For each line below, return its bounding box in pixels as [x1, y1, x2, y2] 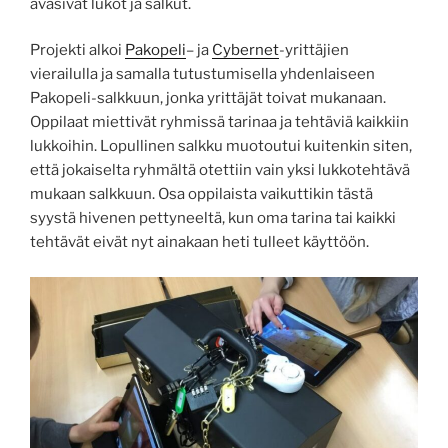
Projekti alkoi [30, 41, 125, 60]
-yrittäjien [279, 41, 349, 60]
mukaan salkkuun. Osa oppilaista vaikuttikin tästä [30, 185, 373, 204]
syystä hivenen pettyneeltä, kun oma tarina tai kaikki [30, 209, 396, 228]
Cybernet [212, 41, 279, 60]
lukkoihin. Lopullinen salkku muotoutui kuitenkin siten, [30, 137, 412, 156]
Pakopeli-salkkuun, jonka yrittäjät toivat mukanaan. [30, 89, 386, 108]
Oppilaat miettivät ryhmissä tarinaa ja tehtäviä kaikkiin [30, 113, 409, 132]
